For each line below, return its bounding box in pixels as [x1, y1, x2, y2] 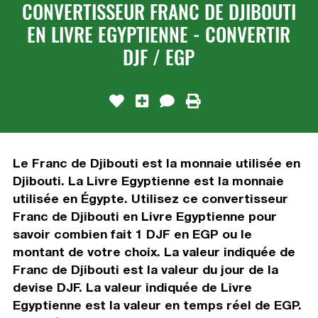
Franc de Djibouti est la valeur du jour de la [12, 261, 278, 277]
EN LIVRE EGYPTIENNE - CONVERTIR [27, 19, 291, 48]
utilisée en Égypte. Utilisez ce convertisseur [12, 190, 288, 206]
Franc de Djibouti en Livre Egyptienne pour [12, 208, 277, 224]
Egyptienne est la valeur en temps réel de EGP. [12, 297, 302, 312]
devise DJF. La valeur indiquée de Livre [12, 279, 252, 295]
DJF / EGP [123, 42, 195, 71]
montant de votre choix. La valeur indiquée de [12, 243, 295, 259]
